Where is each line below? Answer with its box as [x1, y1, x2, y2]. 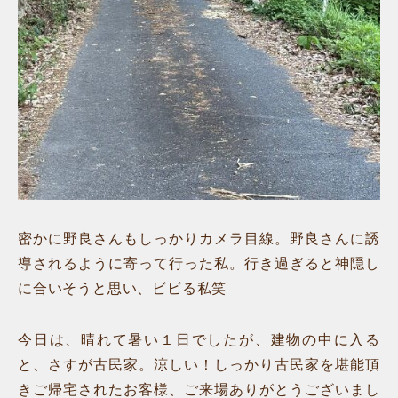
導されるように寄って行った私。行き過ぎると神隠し [18, 255, 380, 271]
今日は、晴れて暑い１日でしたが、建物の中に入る [18, 331, 380, 347]
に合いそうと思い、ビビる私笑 [18, 280, 227, 296]
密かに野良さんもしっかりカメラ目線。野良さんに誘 [18, 230, 380, 246]
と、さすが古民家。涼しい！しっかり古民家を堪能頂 [18, 356, 380, 372]
